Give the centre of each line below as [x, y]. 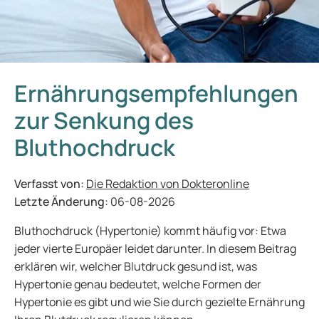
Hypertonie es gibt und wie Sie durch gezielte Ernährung [159, 302]
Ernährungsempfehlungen [156, 93]
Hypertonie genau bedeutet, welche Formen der [138, 284]
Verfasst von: [50, 184]
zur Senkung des [104, 120]
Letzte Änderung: [62, 202]
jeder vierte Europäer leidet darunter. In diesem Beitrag [155, 249]
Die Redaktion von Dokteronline [168, 184]
